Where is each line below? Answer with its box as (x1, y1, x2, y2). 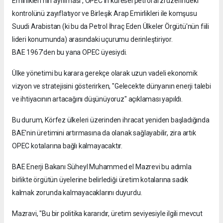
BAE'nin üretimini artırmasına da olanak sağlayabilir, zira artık (12, 128, 196, 137)
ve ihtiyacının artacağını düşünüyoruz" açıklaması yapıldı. (12, 95, 183, 103)
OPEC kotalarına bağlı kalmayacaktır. (12, 141, 123, 150)
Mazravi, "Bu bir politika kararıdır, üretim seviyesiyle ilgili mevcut (12, 209, 203, 218)
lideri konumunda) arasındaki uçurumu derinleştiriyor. (12, 35, 173, 43)
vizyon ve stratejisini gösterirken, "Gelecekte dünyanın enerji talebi (12, 82, 211, 90)
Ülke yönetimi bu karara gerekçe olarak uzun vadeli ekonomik (12, 69, 198, 77)
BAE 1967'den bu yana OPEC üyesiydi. (12, 48, 127, 56)
